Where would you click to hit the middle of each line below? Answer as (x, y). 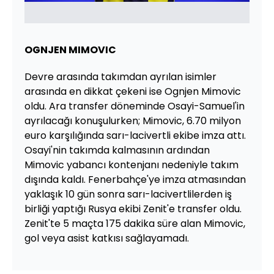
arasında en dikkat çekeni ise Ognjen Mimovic (133, 91)
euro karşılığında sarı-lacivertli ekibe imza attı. (135, 135)
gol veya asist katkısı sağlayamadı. (107, 238)
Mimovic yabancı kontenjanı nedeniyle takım (131, 165)
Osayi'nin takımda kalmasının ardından (117, 150)
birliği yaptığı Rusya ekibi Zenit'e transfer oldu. (133, 209)
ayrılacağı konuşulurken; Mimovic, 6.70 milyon (133, 120)
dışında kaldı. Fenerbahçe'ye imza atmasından (135, 179)
